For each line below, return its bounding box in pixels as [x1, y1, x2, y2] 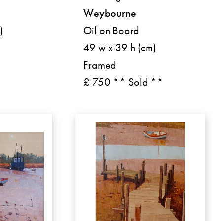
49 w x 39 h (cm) [83, 40, 156, 55]
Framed [83, 57, 117, 72]
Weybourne [83, 5, 137, 20]
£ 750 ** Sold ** [83, 74, 164, 89]
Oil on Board [83, 23, 140, 37]
